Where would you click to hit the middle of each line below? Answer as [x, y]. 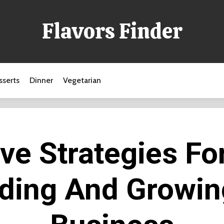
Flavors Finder [112, 31]
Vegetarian [82, 80]
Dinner [41, 80]
